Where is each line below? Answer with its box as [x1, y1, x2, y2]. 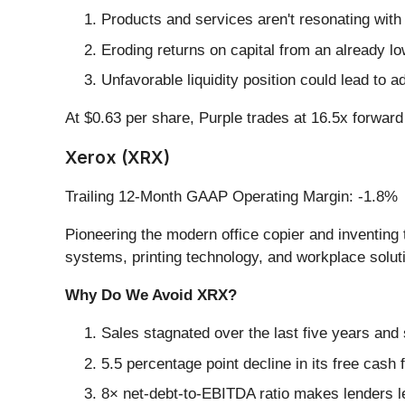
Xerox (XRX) [65, 146, 170, 169]
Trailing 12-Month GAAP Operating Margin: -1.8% [65, 188, 398, 206]
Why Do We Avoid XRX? [65, 287, 237, 305]
